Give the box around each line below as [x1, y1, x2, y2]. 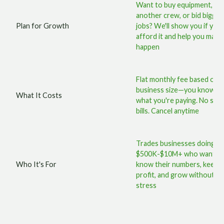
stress [136, 181, 157, 189]
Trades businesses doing [136, 139, 215, 147]
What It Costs [16, 90, 62, 99]
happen [136, 42, 160, 51]
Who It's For [16, 160, 57, 168]
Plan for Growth [16, 21, 69, 30]
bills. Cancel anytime [136, 106, 199, 115]
